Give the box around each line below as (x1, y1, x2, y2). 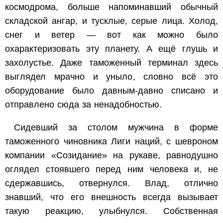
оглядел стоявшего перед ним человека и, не (5, 164, 218, 174)
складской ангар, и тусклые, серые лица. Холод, (5, 15, 218, 26)
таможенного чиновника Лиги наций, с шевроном (5, 136, 218, 146)
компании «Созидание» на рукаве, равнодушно (5, 150, 218, 160)
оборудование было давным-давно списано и (5, 85, 218, 96)
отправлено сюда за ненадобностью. (5, 99, 162, 110)
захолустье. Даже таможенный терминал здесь (5, 57, 218, 68)
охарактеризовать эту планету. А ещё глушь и (5, 43, 218, 54)
